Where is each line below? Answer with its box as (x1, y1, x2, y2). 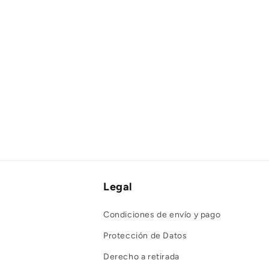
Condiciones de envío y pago (103, 210, 221, 220)
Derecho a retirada (103, 252, 180, 262)
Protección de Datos (103, 231, 187, 241)
